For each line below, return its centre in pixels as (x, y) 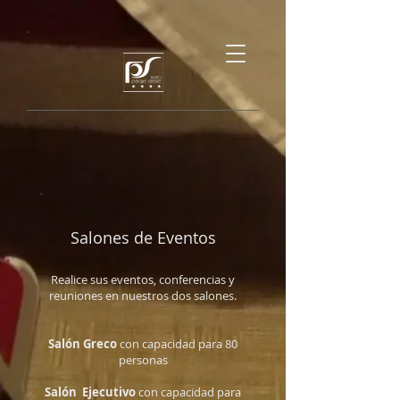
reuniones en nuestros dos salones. (143, 296)
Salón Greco (84, 344)
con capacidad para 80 (179, 344)
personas (143, 360)
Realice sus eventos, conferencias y (143, 279)
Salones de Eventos (143, 237)
